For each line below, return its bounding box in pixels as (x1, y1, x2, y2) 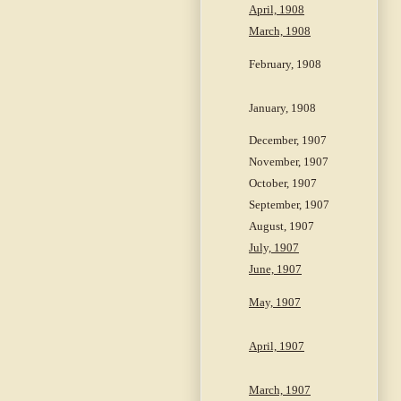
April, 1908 (249, 3, 304, 17)
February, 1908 (249, 57, 321, 72)
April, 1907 (249, 339, 304, 354)
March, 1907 (249, 383, 311, 397)
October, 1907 (249, 176, 317, 191)
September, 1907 (249, 198, 329, 212)
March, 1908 (249, 24, 311, 38)
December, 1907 (249, 133, 327, 148)
